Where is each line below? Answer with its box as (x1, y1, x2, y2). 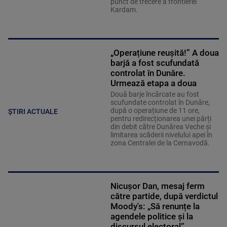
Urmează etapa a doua (110, 78, 197, 89)
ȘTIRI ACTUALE (8, 107, 58, 116)
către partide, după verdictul (110, 191, 218, 202)
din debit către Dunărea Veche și (110, 123, 211, 131)
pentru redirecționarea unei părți (110, 115, 211, 123)
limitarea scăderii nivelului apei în (110, 131, 212, 139)
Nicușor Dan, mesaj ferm (110, 181, 205, 192)
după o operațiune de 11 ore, (110, 106, 200, 115)
